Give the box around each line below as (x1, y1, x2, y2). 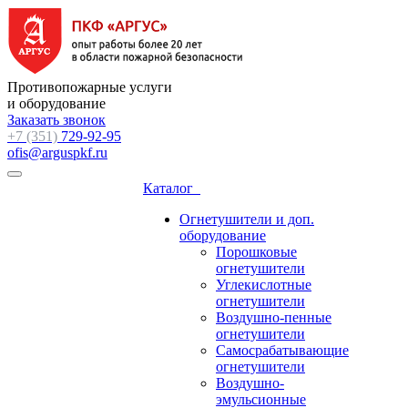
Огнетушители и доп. (179, 211, 314, 227)
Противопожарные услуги (7, 79, 172, 95)
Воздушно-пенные (216, 310, 331, 325)
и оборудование (7, 96, 106, 111)
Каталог (143, 180, 200, 196)
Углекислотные (216, 277, 311, 292)
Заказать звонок (7, 112, 106, 127)
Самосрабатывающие (216, 342, 349, 358)
